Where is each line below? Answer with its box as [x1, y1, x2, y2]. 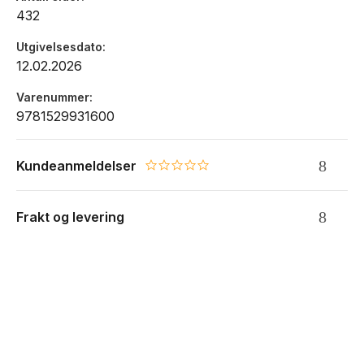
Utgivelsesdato [16, 40, 102, 54]
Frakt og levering [16, 209, 124, 226]
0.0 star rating [144, 163, 227, 178]
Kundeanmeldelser [16, 158, 136, 175]
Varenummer [16, 90, 89, 105]
